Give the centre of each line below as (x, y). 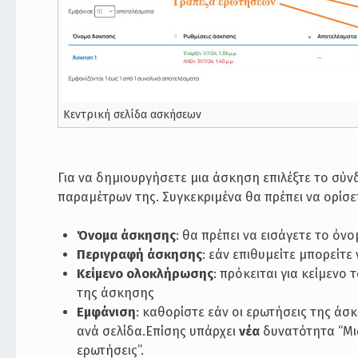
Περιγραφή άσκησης (140, 254)
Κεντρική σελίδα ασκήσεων (133, 114)
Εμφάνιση (107, 312)
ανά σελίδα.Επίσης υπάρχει (158, 331)
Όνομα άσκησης (127, 235)
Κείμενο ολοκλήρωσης (145, 273)
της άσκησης (116, 292)
